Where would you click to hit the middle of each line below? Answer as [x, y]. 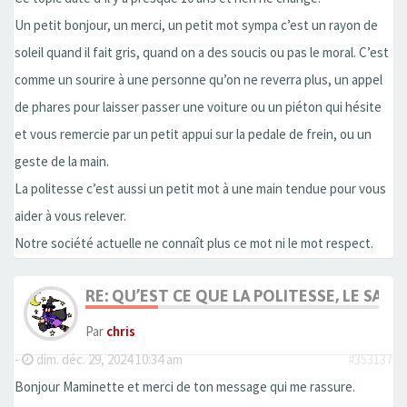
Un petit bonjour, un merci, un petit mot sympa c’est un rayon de [196, 25]
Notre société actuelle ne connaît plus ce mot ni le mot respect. [194, 243]
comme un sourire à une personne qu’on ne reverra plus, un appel [199, 80]
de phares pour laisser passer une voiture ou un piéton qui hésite [198, 107]
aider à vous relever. [70, 216]
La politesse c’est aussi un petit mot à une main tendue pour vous [200, 189]
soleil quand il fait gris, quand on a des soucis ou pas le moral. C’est [202, 53]
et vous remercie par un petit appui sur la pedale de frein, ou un [193, 134]
